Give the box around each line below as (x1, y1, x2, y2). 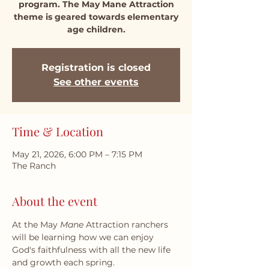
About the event (12, 193, 97, 209)
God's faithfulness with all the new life (12, 244, 173, 255)
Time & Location (12, 123, 103, 139)
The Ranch (12, 160, 56, 171)
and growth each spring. (12, 257, 115, 268)
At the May (12, 219, 60, 230)
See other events (53, 76, 139, 88)
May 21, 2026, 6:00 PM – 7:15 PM (12, 149, 142, 160)
